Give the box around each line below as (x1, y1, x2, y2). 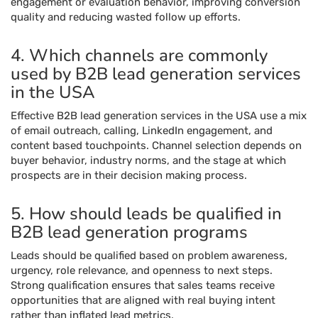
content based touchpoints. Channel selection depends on (11, 139, 302, 152)
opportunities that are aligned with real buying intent (11, 294, 275, 307)
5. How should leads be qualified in (11, 202, 282, 225)
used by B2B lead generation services (11, 62, 301, 85)
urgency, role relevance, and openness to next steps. (11, 264, 273, 277)
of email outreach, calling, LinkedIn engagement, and (11, 124, 273, 137)
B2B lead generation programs (11, 221, 248, 243)
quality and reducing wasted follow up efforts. (11, 11, 241, 23)
